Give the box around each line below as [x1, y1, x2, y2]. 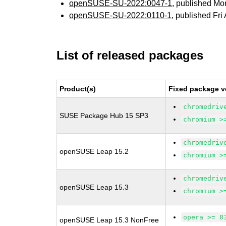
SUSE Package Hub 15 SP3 [60, 111, 149, 120]
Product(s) [60, 85, 96, 93]
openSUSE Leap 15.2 [60, 147, 129, 155]
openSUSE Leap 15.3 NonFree [60, 216, 159, 224]
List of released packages [56, 48, 204, 62]
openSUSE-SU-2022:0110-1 [69, 11, 172, 20]
